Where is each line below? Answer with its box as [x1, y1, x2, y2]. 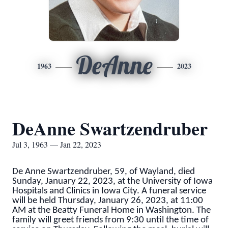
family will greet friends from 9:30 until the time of [12, 215, 209, 225]
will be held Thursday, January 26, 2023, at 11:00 [12, 196, 203, 206]
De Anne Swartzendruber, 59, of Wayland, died [12, 167, 195, 177]
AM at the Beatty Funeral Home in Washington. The [12, 206, 211, 215]
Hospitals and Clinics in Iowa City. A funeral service [12, 186, 206, 196]
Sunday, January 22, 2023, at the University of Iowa [12, 177, 213, 186]
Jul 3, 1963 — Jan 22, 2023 [12, 139, 101, 150]
